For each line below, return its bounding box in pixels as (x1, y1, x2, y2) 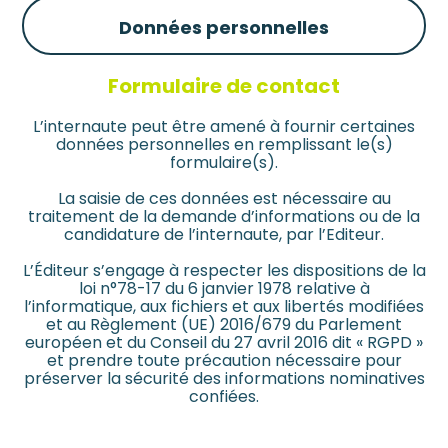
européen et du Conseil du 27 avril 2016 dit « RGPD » (25, 331, 423, 355)
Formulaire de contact (108, 72, 340, 101)
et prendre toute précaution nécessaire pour (46, 349, 402, 373)
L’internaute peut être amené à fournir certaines (33, 115, 415, 139)
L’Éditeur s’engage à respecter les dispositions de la (22, 259, 426, 283)
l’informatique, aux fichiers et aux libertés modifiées (24, 295, 424, 319)
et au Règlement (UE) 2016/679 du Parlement (46, 313, 402, 337)
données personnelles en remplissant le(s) (55, 133, 393, 157)
